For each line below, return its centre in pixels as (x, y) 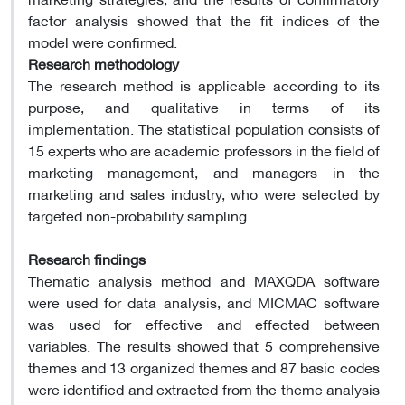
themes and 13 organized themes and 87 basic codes (204, 366)
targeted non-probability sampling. (139, 214)
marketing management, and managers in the (204, 171)
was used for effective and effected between (204, 323)
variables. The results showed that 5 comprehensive (204, 344)
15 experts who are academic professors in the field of (204, 149)
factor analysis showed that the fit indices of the (204, 19)
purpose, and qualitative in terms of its (204, 106)
